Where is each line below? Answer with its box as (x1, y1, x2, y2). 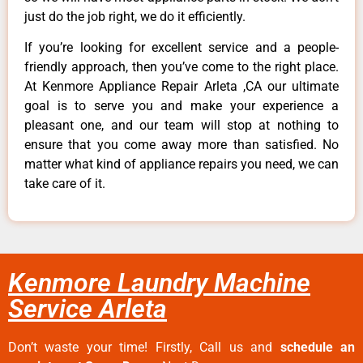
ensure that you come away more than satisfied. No (24, 136, 339, 152)
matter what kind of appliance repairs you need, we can (24, 156, 339, 172)
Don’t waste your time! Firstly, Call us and (8, 340, 280, 356)
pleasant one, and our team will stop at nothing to (24, 117, 339, 133)
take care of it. (24, 175, 105, 191)
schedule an (280, 340, 356, 356)
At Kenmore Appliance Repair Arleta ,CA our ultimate (24, 78, 339, 94)
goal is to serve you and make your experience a (24, 97, 339, 113)
